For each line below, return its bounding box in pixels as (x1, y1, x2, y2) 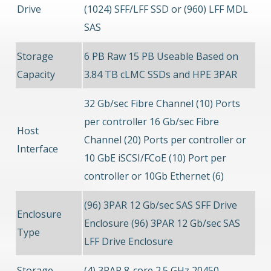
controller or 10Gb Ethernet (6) (84, 169, 224, 183)
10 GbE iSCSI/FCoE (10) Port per (84, 151, 226, 165)
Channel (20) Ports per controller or (84, 133, 246, 147)
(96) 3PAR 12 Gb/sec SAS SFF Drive (84, 198, 237, 212)
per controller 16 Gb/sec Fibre (84, 115, 219, 129)
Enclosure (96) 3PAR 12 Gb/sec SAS (84, 217, 240, 230)
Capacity (17, 68, 55, 82)
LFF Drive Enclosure (84, 235, 173, 249)
